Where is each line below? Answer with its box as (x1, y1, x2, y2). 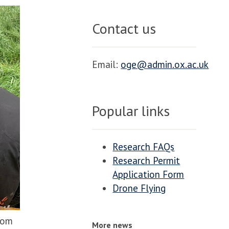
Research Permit (112, 154, 180, 167)
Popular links (92, 101, 170, 120)
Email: (92, 58, 121, 71)
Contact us (92, 19, 156, 38)
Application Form (112, 168, 185, 180)
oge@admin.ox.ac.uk (121, 58, 209, 71)
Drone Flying (112, 182, 166, 194)
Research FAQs (112, 141, 175, 153)
